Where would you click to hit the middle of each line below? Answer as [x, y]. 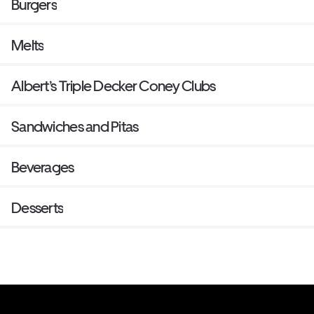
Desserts [37, 207]
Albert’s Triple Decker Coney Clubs [114, 86]
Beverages [43, 167]
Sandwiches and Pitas [75, 126]
